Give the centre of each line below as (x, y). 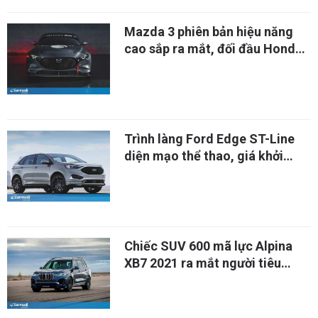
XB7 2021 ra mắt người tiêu (203, 263)
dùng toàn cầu (166, 280)
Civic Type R (160, 66)
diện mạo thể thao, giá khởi (204, 156)
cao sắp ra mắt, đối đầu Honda (213, 49)
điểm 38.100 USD (174, 173)
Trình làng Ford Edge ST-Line (209, 139)
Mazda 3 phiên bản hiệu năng (209, 32)
